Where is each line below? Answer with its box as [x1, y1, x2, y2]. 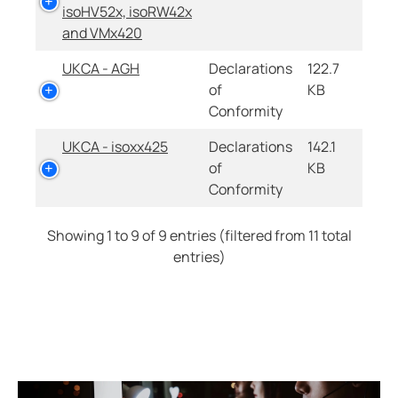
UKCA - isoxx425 [62, 137, 168, 157]
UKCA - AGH [62, 59, 139, 79]
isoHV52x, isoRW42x [62, 2, 192, 22]
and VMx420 [62, 23, 142, 44]
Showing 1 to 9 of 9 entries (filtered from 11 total [46, 225, 352, 245]
